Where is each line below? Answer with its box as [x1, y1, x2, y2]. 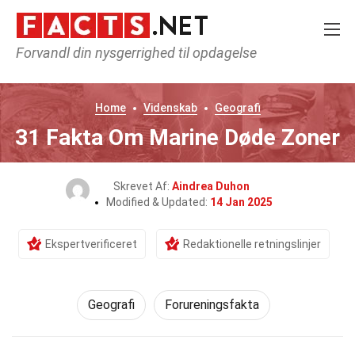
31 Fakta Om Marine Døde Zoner [15, 124, 340, 151]
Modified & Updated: [106, 196, 210, 208]
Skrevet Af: [113, 180, 172, 193]
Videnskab [143, 101, 197, 114]
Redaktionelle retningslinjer [182, 238, 321, 250]
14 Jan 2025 [210, 196, 273, 208]
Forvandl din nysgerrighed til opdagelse [16, 44, 257, 61]
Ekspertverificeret [44, 238, 137, 250]
